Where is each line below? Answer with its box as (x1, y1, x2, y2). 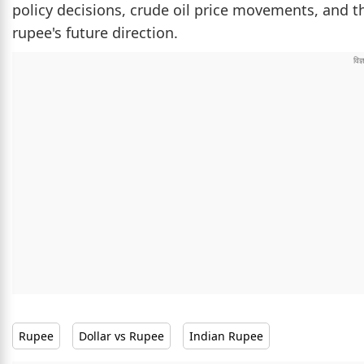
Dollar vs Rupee (79, 328, 164, 344)
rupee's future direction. (12, 23, 178, 43)
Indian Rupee (189, 328, 263, 344)
